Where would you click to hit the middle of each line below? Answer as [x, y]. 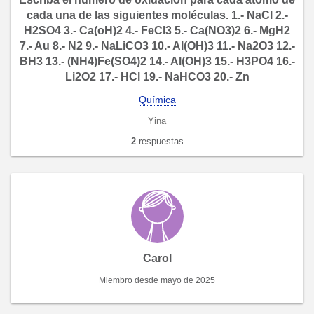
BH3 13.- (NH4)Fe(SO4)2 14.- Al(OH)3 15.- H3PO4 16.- [157, 61]
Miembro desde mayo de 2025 [157, 281]
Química [157, 99]
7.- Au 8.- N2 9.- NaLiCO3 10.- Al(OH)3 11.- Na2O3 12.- [157, 46]
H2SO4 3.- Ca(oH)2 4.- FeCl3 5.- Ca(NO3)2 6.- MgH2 [157, 30]
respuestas [159, 141]
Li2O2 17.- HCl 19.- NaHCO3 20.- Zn [157, 76]
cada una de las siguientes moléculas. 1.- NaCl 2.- [157, 15]
